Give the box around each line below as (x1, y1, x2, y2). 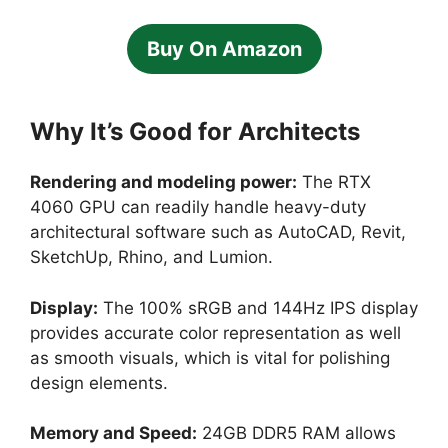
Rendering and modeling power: (30, 172, 297, 193)
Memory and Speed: (30, 423, 197, 444)
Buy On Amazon (146, 37, 302, 62)
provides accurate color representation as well (30, 322, 401, 343)
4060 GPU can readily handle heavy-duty (30, 197, 366, 218)
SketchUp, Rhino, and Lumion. (30, 247, 273, 268)
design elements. (30, 372, 168, 393)
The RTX (297, 172, 371, 193)
